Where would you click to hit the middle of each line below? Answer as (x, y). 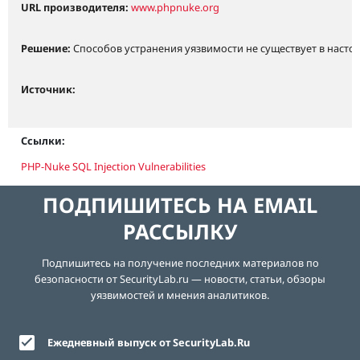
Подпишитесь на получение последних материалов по (180, 262)
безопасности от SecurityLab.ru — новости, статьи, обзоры (180, 278)
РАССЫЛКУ (180, 231)
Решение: (47, 48)
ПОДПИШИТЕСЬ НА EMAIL (180, 205)
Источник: (48, 89)
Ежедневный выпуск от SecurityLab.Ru (149, 342)
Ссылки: (43, 140)
